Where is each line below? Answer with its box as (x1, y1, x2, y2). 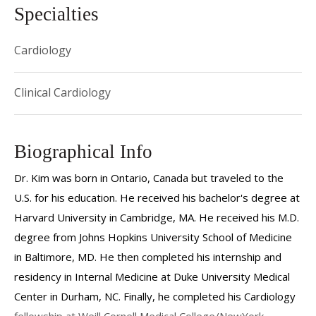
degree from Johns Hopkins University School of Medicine (14, 230, 292, 244)
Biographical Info (14, 141, 152, 162)
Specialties (14, 4, 99, 25)
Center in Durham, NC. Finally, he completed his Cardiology (14, 289, 296, 303)
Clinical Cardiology (14, 85, 111, 100)
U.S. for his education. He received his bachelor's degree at (14, 190, 300, 205)
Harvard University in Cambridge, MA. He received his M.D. (14, 210, 299, 224)
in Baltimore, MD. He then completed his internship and (14, 250, 281, 264)
